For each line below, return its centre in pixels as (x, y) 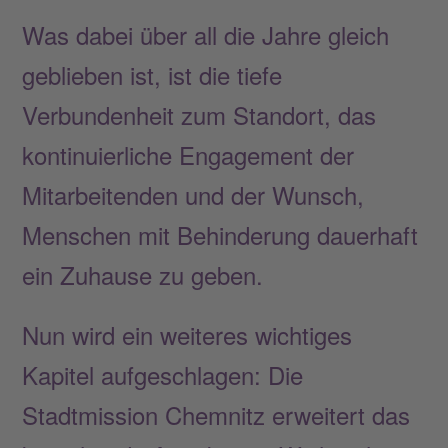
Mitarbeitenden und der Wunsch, (193, 194)
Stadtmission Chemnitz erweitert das (216, 414)
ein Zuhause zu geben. (143, 274)
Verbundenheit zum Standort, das (199, 114)
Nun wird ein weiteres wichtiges (187, 334)
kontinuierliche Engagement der (188, 154)
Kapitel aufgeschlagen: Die (163, 374)
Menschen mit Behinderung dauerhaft (220, 234)
